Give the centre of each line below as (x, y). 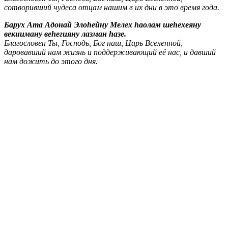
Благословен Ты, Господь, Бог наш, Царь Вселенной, (93, 43)
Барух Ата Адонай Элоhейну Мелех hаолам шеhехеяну (103, 24)
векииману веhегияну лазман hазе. (65, 34)
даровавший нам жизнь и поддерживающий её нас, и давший (110, 52)
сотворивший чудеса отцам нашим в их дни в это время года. (112, 7)
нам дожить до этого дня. (51, 61)
